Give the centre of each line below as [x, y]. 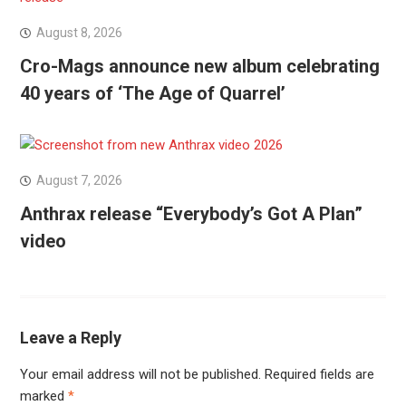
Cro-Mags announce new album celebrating [199, 67]
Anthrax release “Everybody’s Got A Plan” [191, 214]
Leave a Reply [70, 338]
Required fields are [319, 375]
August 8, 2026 [79, 33]
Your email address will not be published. [140, 375]
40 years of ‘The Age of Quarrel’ [152, 94]
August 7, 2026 [79, 181]
